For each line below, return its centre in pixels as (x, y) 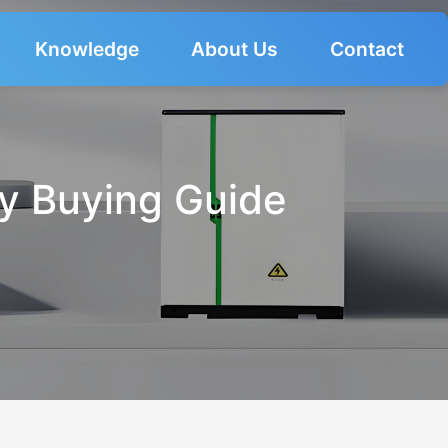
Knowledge (87, 49)
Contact (367, 49)
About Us (235, 49)
